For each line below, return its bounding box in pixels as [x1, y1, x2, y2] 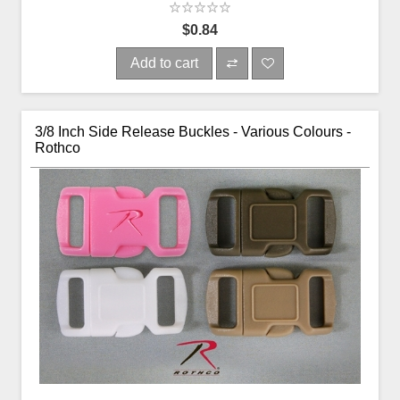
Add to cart [130, 54, 198, 71]
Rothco [35, 139, 80, 155]
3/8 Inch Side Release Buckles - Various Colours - [35, 123, 351, 139]
